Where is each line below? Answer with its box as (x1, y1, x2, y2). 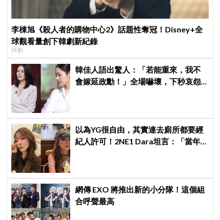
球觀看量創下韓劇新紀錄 (11, 36, 98, 46)
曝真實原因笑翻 (75, 88, 131, 98)
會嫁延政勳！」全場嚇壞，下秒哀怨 (75, 76, 201, 86)
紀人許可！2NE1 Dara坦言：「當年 (75, 136, 201, 146)
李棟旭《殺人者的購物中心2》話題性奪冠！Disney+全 (11, 24, 203, 34)
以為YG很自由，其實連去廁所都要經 (75, 124, 204, 134)
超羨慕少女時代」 (75, 148, 138, 158)
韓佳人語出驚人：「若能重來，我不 (75, 64, 201, 74)
